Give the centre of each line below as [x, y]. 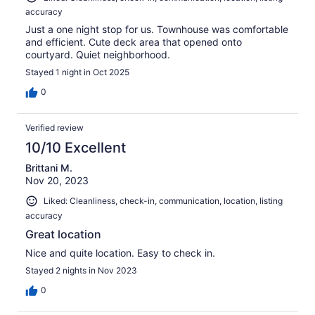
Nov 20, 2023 [57, 181]
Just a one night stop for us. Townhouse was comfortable [157, 30]
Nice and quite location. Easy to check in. [120, 252]
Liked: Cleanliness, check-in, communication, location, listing [163, 201]
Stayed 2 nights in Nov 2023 [81, 270]
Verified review [54, 128]
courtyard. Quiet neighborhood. [98, 55]
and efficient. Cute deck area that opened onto [134, 42]
